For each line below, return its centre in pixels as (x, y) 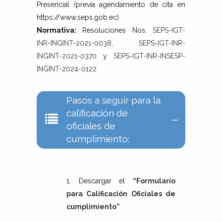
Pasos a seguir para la (113, 100)
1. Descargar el (100, 181)
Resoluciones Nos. (114, 30)
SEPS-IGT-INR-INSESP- (149, 56)
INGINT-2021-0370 (67, 56)
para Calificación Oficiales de (121, 194)
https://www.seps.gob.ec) (78, 18)
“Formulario (154, 181)
